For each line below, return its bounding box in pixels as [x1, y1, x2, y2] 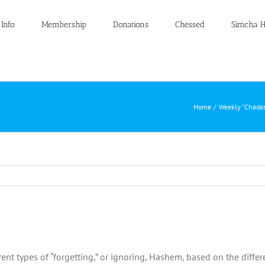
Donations [112, 20, 148, 30]
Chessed [174, 20, 205, 30]
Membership [41, 20, 86, 30]
